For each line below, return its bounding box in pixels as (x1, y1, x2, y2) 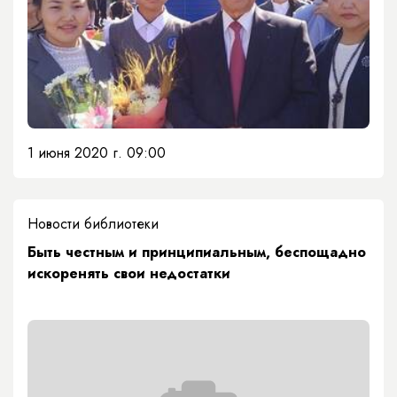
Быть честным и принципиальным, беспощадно (27, 242, 366, 263)
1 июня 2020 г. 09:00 (27, 143, 166, 164)
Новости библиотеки (27, 214, 159, 235)
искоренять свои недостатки (27, 263, 230, 284)
